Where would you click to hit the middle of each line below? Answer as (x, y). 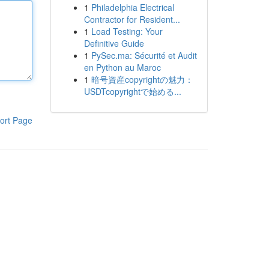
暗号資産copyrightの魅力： (142, 79)
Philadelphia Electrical (132, 7)
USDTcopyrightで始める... (132, 91)
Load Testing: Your (127, 31)
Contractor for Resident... (132, 19)
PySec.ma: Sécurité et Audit (144, 55)
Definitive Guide (114, 43)
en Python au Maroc (122, 67)
